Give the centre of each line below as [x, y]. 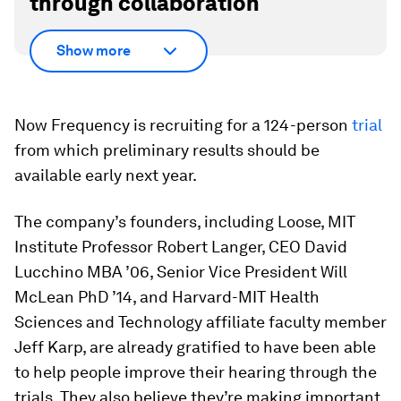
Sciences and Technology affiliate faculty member [200, 321]
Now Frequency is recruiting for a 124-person [183, 124]
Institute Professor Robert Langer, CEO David [181, 246]
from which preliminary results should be [167, 149]
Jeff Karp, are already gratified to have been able [195, 346]
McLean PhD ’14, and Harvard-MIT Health [167, 296]
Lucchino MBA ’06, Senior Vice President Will [181, 271]
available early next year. [106, 175]
